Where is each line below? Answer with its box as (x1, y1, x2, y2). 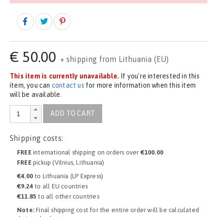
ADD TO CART (50, 109, 95, 117)
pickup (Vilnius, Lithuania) (31, 159, 105, 167)
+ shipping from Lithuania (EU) (60, 55, 169, 63)
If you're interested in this (119, 72, 200, 80)
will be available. (10, 91, 62, 98)
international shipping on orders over (31, 149, 140, 156)
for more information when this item (84, 81, 196, 89)
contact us (51, 81, 84, 89)
